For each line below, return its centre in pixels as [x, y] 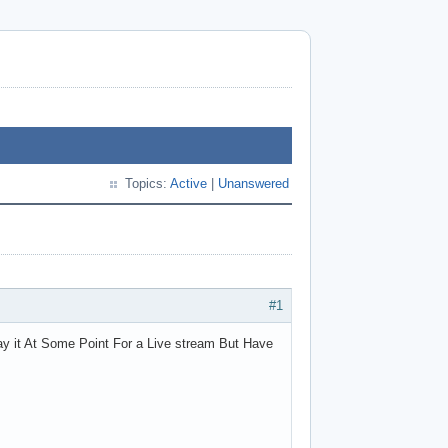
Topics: [147, 183]
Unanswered [253, 183]
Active [188, 183]
